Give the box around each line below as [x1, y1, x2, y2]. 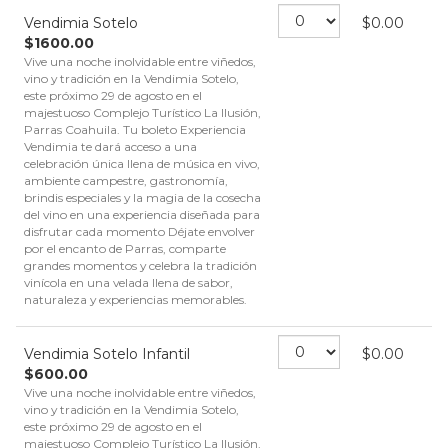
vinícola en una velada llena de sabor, [24, 275, 233, 290]
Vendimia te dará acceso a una [24, 139, 197, 154]
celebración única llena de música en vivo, [24, 156, 260, 171]
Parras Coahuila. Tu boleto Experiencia [24, 122, 246, 137]
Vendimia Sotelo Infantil [24, 345, 190, 363]
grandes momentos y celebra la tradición [24, 258, 257, 273]
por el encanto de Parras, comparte [24, 241, 226, 256]
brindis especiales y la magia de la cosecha [24, 190, 261, 205]
